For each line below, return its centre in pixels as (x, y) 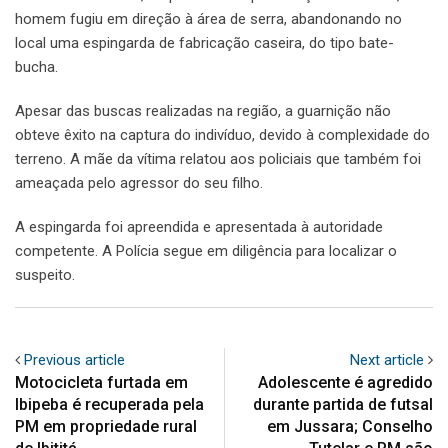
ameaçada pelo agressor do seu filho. (139, 182)
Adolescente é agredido (345, 382)
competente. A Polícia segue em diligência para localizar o (206, 250)
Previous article (74, 359)
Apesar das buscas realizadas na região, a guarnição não (203, 110)
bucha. (36, 66)
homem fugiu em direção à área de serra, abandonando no (208, 18)
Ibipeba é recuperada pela (109, 404)
